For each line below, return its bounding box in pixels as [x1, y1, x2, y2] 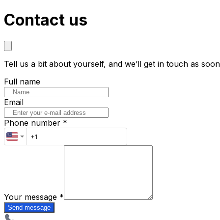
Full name [4, 76, 40, 86]
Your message [4, 192, 57, 202]
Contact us [4, 10, 87, 30]
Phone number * [4, 117, 67, 128]
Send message [8, 203, 51, 211]
